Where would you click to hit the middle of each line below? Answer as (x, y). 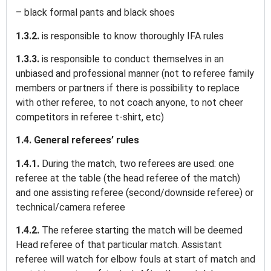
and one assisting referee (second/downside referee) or (135, 192)
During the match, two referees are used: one (138, 163)
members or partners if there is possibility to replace (128, 88)
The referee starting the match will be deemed (142, 230)
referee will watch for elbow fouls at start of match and (135, 260)
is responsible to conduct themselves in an (133, 59)
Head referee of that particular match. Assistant (119, 245)
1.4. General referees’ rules (79, 140)
